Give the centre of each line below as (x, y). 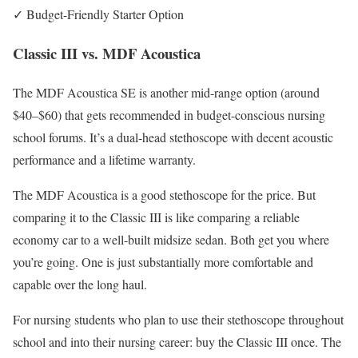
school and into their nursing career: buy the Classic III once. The (177, 341)
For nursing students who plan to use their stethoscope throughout (178, 319)
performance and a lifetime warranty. (104, 159)
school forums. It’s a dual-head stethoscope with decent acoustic (173, 137)
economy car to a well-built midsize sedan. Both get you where (171, 239)
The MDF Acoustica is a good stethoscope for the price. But (164, 194)
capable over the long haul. (80, 284)
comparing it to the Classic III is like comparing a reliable (156, 217)
